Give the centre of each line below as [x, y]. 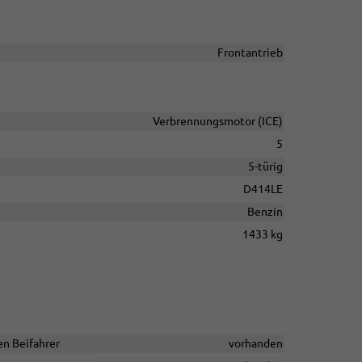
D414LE [263, 189]
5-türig [265, 166]
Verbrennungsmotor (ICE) [217, 121]
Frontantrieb [250, 53]
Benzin [265, 212]
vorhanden [255, 343]
